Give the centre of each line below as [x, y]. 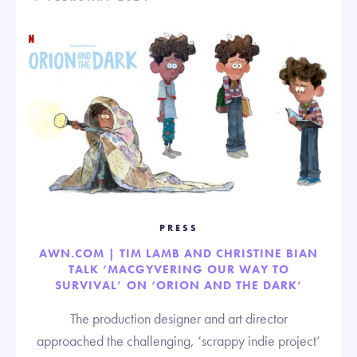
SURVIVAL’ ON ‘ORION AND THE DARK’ [178, 286]
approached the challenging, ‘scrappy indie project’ [178, 341]
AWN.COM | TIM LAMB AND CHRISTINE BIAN [178, 254]
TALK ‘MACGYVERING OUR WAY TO [178, 270]
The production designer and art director [178, 319]
